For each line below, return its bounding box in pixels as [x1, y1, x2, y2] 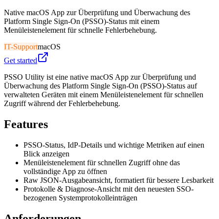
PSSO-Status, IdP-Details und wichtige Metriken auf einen [23, 140, 204, 149]
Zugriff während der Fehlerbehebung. [4, 99, 120, 108]
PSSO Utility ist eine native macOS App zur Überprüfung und [4, 72, 196, 81]
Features [4, 117, 48, 131]
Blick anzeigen [23, 149, 69, 158]
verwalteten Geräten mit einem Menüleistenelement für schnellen [4, 90, 203, 99]
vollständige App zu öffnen [23, 167, 107, 175]
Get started [4, 56, 37, 65]
